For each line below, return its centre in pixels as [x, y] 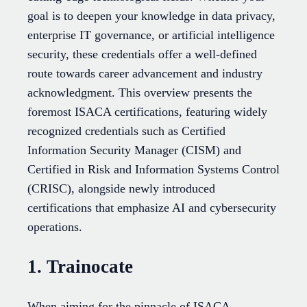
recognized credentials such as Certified [126, 131]
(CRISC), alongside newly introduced [121, 189]
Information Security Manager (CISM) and [134, 150]
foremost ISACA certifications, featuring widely [147, 112]
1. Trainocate [80, 266]
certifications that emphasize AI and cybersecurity [152, 208]
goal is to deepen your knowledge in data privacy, [151, 16]
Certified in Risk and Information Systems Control [153, 170]
